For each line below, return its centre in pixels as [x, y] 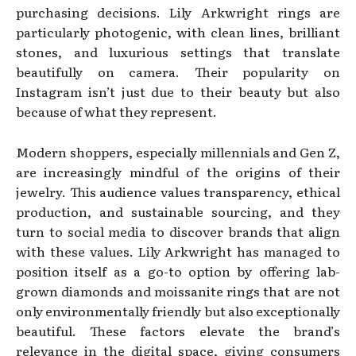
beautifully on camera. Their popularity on [178, 71]
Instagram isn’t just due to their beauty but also [178, 91]
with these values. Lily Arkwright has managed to [178, 251]
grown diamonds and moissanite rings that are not [178, 290]
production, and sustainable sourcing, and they [178, 211]
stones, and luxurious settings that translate [178, 51]
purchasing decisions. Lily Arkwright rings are [178, 12]
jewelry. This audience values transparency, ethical [178, 191]
